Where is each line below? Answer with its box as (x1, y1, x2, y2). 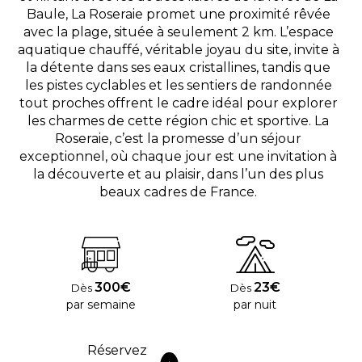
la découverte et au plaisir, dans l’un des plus (33, 166, 323, 182)
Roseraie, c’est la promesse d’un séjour (55, 130, 301, 146)
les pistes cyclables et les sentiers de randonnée (24, 77, 332, 93)
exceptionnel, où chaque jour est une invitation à (19, 148, 337, 164)
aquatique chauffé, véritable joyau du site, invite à (17, 41, 339, 57)
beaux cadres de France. (99, 183, 257, 200)
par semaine (66, 297, 137, 313)
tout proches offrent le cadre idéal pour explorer (19, 95, 338, 111)
